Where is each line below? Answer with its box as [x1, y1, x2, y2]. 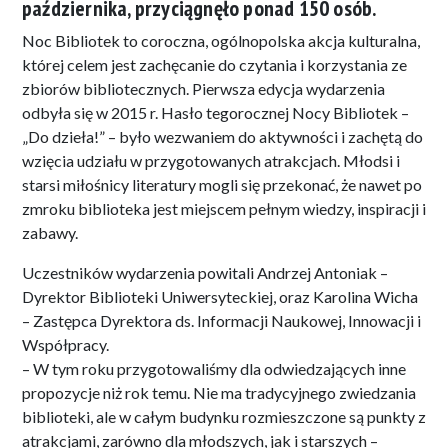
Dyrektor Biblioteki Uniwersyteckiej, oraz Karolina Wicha [22, 286, 418, 306]
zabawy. [22, 222, 78, 242]
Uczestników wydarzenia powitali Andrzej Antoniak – [22, 262, 388, 282]
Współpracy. [22, 334, 109, 354]
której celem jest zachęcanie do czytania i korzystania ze [22, 54, 407, 74]
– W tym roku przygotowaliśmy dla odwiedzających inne [22, 358, 406, 378]
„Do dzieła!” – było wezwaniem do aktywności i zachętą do [22, 126, 423, 146]
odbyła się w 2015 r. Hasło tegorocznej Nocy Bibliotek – [22, 102, 409, 122]
